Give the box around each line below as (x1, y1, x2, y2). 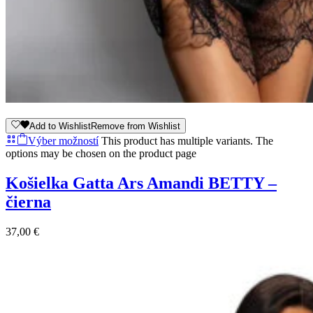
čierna (6, 192, 51, 211)
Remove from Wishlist (91, 120, 180, 131)
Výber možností (28, 134, 99, 147)
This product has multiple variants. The (101, 134, 273, 147)
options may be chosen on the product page (6, 147, 196, 159)
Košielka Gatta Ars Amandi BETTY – (6, 173, 277, 192)
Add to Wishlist (29, 120, 91, 131)
